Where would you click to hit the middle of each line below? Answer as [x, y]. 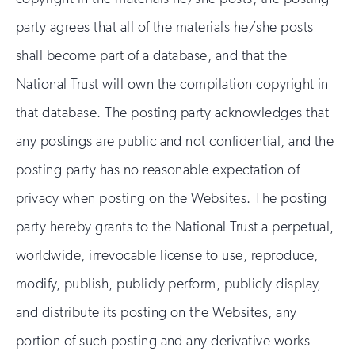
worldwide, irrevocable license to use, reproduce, [167, 255]
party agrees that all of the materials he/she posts [165, 27]
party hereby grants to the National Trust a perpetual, [175, 227]
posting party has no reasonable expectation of [158, 170]
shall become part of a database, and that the [152, 55]
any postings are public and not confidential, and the [175, 141]
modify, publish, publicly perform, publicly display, [169, 284]
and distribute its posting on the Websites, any [157, 312]
